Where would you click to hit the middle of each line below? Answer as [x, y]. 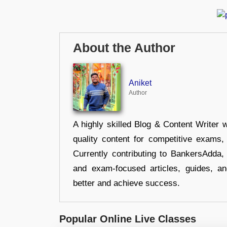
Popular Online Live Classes [128, 219]
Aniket [140, 83]
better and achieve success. [126, 183]
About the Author [124, 48]
